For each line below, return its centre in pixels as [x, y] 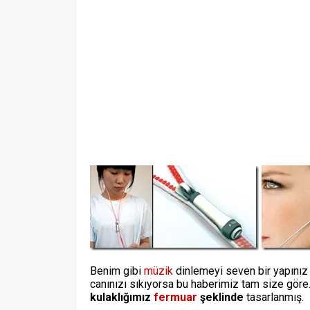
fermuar [175, 297]
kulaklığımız [120, 297]
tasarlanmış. [274, 297]
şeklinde [220, 297]
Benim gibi [117, 271]
